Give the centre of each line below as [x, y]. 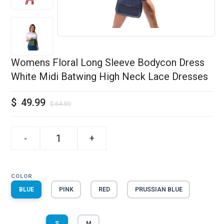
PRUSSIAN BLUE [158, 189]
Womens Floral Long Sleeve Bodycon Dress [108, 62]
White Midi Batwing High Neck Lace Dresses [109, 76]
